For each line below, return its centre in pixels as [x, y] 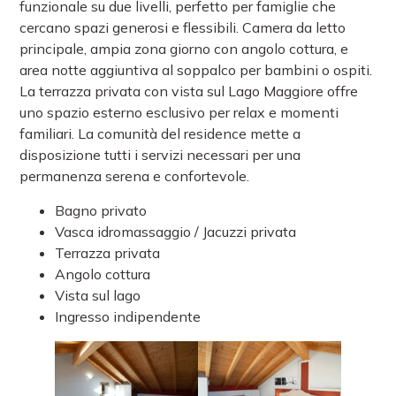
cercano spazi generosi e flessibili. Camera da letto [183, 28]
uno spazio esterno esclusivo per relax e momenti [179, 113]
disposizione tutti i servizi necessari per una [160, 155]
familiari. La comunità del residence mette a [160, 134]
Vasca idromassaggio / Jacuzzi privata [176, 231]
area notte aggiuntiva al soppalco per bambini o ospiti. [196, 70]
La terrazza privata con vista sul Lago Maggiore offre [189, 91]
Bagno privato [101, 210]
